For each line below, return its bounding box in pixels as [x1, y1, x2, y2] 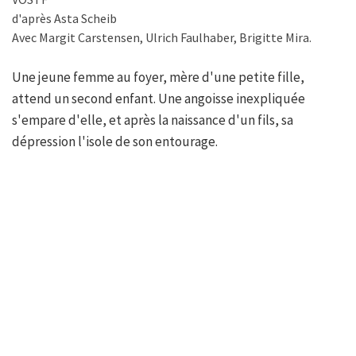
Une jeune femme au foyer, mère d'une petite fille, [12, 68, 304, 87]
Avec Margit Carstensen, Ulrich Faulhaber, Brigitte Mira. [12, 29, 311, 46]
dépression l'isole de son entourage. [12, 133, 218, 151]
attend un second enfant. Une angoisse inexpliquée [12, 90, 305, 108]
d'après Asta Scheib [12, 10, 117, 27]
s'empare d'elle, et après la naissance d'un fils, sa [12, 111, 293, 130]
